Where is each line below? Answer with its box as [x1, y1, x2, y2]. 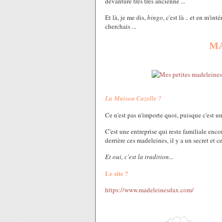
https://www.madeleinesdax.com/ [105, 185, 194, 194]
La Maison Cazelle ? [105, 94, 162, 103]
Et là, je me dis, [105, 13, 147, 22]
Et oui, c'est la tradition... [105, 152, 173, 161]
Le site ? [105, 168, 128, 178]
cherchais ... [105, 22, 136, 31]
